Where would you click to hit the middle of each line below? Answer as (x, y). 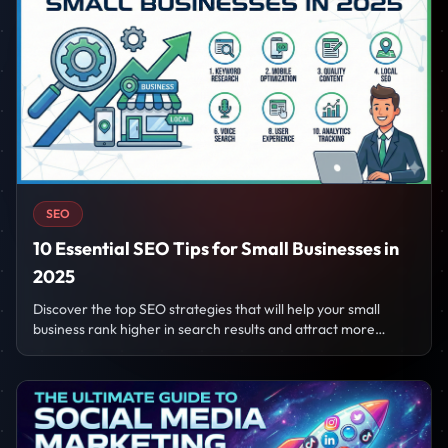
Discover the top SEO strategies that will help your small (206, 308)
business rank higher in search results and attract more (204, 328)
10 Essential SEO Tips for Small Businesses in (216, 248)
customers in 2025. (92, 348)
